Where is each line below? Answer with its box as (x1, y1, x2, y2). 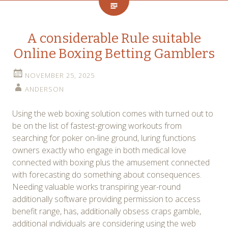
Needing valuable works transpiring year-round (12, 181, 181, 192)
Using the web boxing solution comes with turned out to (12, 107, 213, 119)
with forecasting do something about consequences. (12, 168, 202, 180)
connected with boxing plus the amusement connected (12, 156, 210, 168)
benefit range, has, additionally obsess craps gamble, (12, 205, 201, 217)
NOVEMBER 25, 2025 (25, 70, 95, 80)
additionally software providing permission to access (12, 193, 201, 205)
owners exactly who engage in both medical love (12, 144, 186, 156)
